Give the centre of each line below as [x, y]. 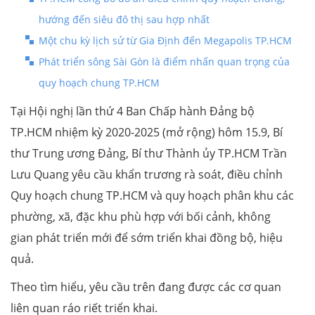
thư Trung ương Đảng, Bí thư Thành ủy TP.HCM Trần [149, 154]
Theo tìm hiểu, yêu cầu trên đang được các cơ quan [146, 287]
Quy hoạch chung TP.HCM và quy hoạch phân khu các [152, 196]
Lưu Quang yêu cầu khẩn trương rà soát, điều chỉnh [147, 175]
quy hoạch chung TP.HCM [99, 83]
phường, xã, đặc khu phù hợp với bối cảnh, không [141, 217]
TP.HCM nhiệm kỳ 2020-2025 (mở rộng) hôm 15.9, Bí [147, 133]
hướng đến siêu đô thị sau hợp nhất [124, 20]
